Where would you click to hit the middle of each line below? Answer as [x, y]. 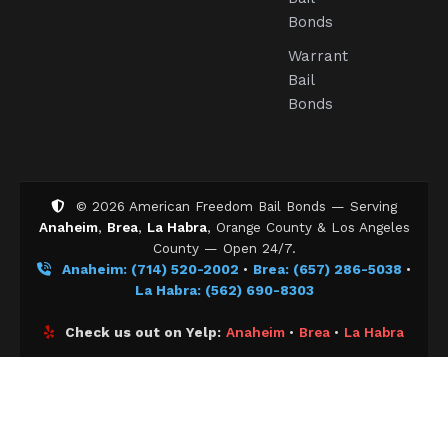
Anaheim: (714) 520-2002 [152, 269]
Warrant [317, 56]
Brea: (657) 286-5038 [329, 269]
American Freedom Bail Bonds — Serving [261, 206]
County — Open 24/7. [224, 248]
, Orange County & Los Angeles [308, 227]
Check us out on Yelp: [143, 332]
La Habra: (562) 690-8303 [224, 290]
